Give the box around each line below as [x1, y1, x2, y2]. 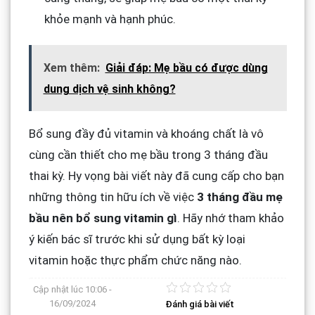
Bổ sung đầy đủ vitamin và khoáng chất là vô [28, 126, 264, 141]
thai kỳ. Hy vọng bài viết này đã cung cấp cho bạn [28, 168, 284, 183]
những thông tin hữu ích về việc [28, 189, 197, 204]
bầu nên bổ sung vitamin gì [28, 210, 177, 225]
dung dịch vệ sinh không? [43, 82, 176, 96]
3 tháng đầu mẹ [196, 189, 283, 204]
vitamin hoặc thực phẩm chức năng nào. [28, 252, 242, 267]
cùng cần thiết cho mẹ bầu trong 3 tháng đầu [28, 147, 268, 162]
